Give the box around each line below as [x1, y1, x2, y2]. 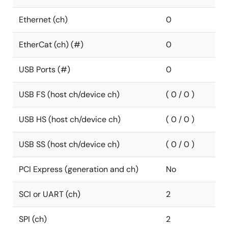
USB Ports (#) [19, 64, 70, 75]
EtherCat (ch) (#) [19, 39, 83, 50]
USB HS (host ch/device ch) [19, 114, 121, 125]
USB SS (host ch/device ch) [19, 139, 120, 150]
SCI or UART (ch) [19, 189, 80, 199]
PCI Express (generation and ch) [19, 164, 138, 175]
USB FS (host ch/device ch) [19, 89, 120, 100]
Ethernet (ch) [19, 14, 68, 25]
